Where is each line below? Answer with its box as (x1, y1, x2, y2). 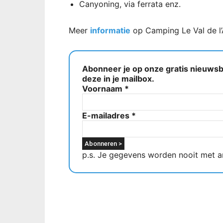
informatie (90, 25, 130, 35)
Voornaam (82, 83, 124, 94)
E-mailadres (82, 110, 131, 120)
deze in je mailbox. (82, 73, 154, 84)
